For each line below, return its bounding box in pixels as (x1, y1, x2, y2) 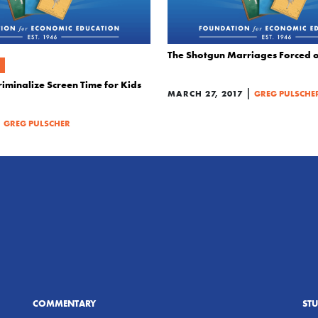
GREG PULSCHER (4, 118, 70, 128)
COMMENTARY (33, 297, 96, 309)
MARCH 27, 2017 (168, 88, 243, 99)
